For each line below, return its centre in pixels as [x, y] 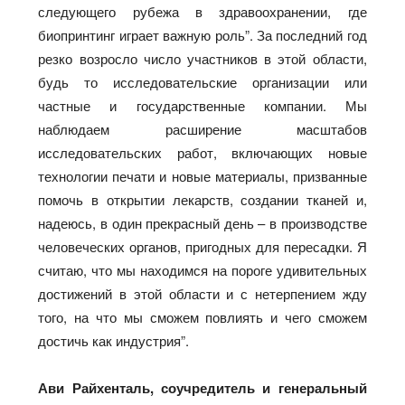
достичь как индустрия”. [114, 340]
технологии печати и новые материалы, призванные [202, 175]
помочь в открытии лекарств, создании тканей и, [202, 199]
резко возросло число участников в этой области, [202, 58]
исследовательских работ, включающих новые [202, 152]
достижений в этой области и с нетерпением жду [202, 293]
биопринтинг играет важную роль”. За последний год [202, 34]
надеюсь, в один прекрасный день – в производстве [202, 222]
